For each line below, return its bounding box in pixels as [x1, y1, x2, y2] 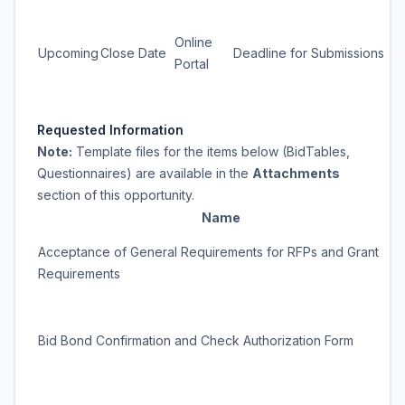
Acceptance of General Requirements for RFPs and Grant [38, 244, 379, 259]
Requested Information [37, 122, 184, 137]
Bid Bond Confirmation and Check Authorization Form [38, 333, 353, 348]
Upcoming [38, 45, 99, 61]
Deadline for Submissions [233, 45, 384, 61]
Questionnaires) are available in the [37, 165, 252, 181]
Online [174, 34, 212, 50]
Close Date [100, 45, 166, 61]
